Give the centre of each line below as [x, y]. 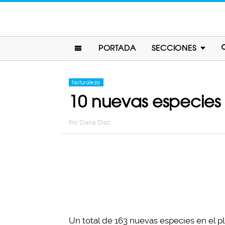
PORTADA [117, 48]
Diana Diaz [95, 123]
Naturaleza [86, 82]
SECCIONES [174, 48]
